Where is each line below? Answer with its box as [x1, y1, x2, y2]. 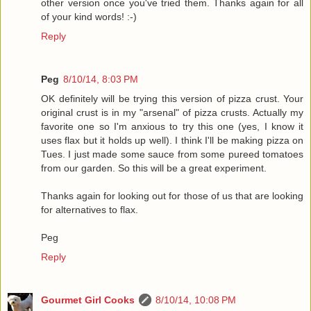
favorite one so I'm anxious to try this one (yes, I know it [41, 121, 303, 132]
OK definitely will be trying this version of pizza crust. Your [41, 93, 303, 104]
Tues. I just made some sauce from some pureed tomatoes [41, 149, 303, 160]
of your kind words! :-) [41, 11, 137, 23]
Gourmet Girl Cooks [41, 294, 135, 305]
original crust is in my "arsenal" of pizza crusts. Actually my [41, 107, 303, 118]
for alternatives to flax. [41, 204, 138, 215]
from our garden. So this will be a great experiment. [41, 162, 267, 174]
